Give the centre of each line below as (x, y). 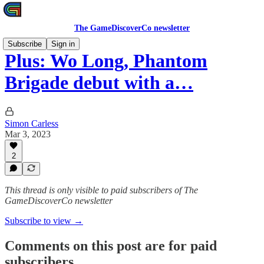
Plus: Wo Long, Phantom (106, 61)
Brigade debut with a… (99, 83)
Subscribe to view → (44, 221)
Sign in (63, 44)
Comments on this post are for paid (111, 245)
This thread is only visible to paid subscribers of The (101, 190)
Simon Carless (32, 123)
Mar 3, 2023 (28, 134)
